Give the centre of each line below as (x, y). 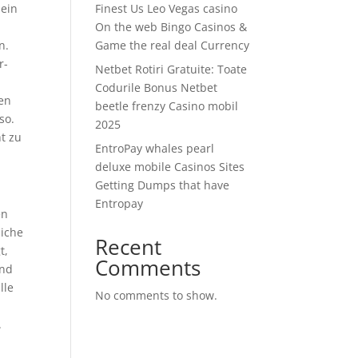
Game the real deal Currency (173, 45)
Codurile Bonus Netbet (157, 87)
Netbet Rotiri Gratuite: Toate (171, 69)
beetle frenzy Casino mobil (167, 105)
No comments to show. (157, 295)
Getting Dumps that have (163, 185)
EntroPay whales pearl (155, 148)
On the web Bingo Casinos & (171, 26)
